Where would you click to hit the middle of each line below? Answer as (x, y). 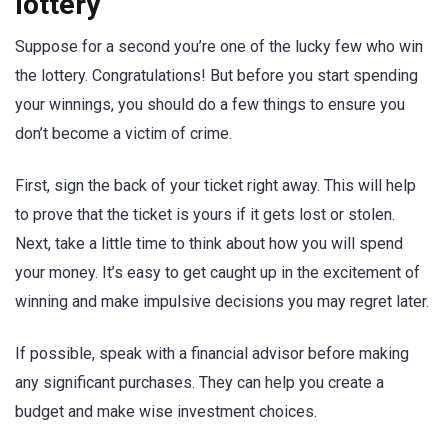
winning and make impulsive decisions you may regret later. (222, 302)
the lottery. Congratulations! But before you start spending (216, 75)
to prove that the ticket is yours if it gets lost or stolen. (205, 215)
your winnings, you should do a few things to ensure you (210, 104)
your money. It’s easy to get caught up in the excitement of (217, 273)
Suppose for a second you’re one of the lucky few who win (219, 46)
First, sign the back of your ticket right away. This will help (215, 186)
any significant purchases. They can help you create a (199, 383)
